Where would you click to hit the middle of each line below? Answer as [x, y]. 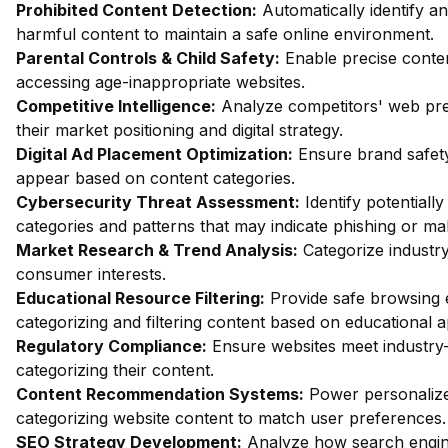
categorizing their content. [115, 370]
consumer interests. [91, 274]
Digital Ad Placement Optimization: [154, 154]
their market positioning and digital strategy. [179, 130]
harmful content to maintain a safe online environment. [225, 34]
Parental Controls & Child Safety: [148, 58]
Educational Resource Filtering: [140, 298]
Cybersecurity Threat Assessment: [158, 202]
